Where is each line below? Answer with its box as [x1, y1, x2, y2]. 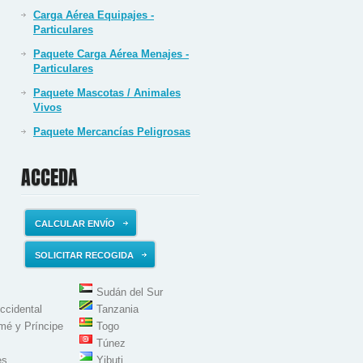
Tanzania [96, 303, 139, 315]
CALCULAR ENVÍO [35, 219, 115, 228]
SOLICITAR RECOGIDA [35, 250, 134, 260]
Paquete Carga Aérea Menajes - [33, 48, 189, 60]
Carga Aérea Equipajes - [33, 9, 154, 21]
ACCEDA [21, 163, 78, 192]
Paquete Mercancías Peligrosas [33, 126, 190, 138]
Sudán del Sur [96, 286, 163, 298]
